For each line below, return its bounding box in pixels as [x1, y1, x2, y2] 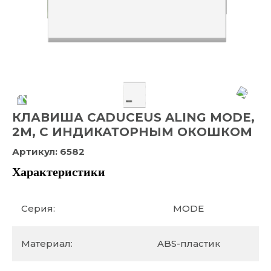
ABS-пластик [157, 238, 220, 249]
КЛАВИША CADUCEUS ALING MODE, [12, 110, 255, 125]
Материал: [21, 238, 73, 249]
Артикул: [12, 146, 60, 157]
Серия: [21, 203, 55, 214]
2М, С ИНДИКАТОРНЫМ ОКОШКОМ [12, 125, 252, 139]
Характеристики [12, 165, 105, 178]
